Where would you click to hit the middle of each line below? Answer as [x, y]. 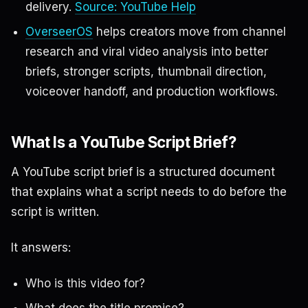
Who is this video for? [85, 284]
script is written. [55, 212]
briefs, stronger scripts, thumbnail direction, [146, 71]
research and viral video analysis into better [146, 51]
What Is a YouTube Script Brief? [124, 142]
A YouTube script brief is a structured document [143, 172]
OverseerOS [59, 31]
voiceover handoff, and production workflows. [151, 91]
